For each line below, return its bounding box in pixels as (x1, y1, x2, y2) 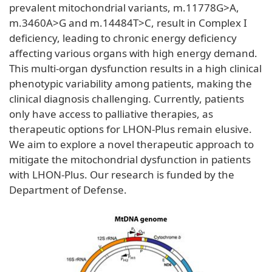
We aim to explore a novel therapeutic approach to (9, 137, 254, 151)
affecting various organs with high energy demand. (9, 46, 257, 60)
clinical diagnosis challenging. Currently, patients (9, 91, 244, 106)
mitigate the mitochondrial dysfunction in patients (9, 152, 251, 166)
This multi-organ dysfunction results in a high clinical (9, 61, 262, 75)
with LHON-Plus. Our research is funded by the (9, 167, 234, 182)
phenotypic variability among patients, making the (9, 76, 252, 90)
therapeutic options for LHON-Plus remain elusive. (9, 121, 252, 136)
